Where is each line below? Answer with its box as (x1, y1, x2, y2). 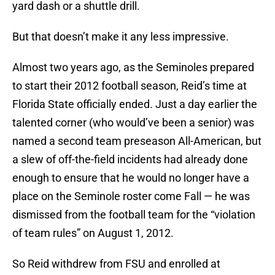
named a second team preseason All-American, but (12, 134, 261, 148)
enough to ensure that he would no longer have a (12, 171, 249, 185)
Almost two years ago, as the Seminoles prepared (12, 61, 254, 74)
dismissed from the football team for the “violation (12, 208, 255, 222)
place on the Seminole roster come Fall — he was (12, 190, 250, 203)
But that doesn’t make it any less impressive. (12, 30, 229, 44)
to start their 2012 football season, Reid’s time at (12, 79, 247, 93)
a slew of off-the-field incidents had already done (12, 153, 248, 166)
